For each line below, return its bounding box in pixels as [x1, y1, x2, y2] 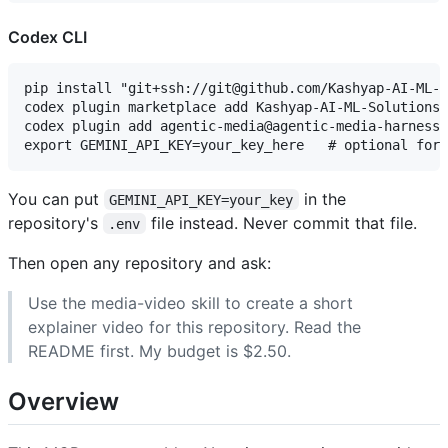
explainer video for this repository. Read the [28, 316, 361, 337]
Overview [8, 386, 119, 416]
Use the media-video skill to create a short [28, 292, 353, 313]
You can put [8, 188, 104, 209]
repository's [8, 212, 103, 233]
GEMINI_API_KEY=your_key [109, 191, 294, 208]
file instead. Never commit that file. [145, 212, 417, 233]
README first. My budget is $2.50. [28, 340, 291, 361]
